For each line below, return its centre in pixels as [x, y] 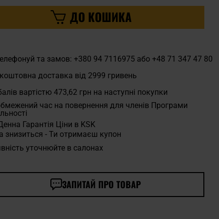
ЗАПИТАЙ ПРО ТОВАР [102, 184]
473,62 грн [72, 92]
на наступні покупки [129, 92]
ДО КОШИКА [101, 17]
